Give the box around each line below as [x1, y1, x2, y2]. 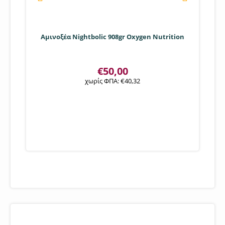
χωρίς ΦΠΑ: [85, 76, 121, 85]
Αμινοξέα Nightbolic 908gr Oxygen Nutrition [41, 32, 184, 41]
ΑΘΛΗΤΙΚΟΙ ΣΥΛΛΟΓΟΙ [21, 208, 92, 218]
